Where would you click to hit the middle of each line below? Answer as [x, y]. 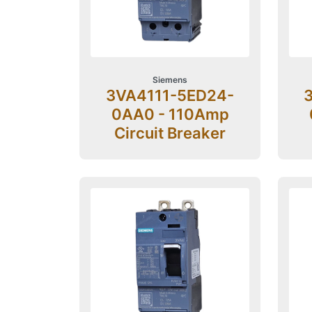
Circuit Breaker [170, 133]
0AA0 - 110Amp [170, 115]
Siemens [170, 80]
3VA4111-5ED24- [170, 96]
